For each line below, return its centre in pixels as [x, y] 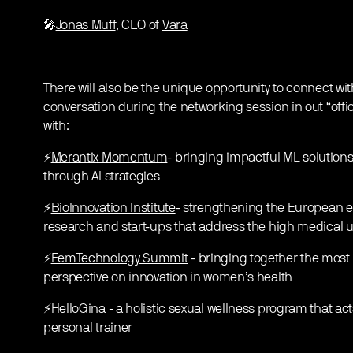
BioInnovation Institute [113, 208]
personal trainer [88, 328]
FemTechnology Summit [119, 259]
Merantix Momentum [109, 158]
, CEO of [139, 26]
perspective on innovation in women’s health [167, 278]
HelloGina [78, 309]
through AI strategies [101, 177]
